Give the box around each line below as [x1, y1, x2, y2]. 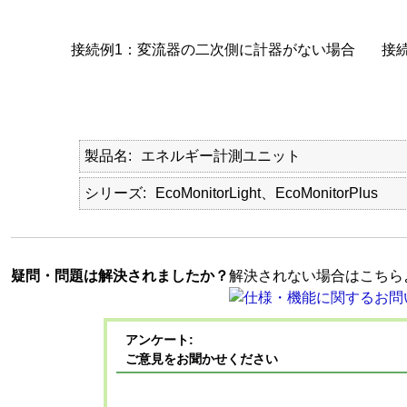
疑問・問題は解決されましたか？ [10, 268, 229, 283]
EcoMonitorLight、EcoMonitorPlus [154, 185, 378, 201]
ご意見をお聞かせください [124, 352, 278, 366]
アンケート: [124, 333, 194, 347]
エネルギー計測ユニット [140, 148, 301, 164]
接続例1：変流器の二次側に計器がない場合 [70, 42, 355, 57]
